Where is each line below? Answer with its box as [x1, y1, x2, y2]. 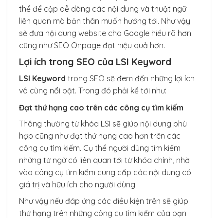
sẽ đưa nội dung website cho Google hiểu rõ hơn [19, 28, 191, 38]
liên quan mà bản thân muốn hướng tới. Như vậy [19, 16, 190, 26]
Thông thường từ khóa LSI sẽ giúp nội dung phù [19, 118, 187, 128]
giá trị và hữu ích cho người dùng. [19, 179, 137, 189]
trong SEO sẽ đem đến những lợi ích [68, 73, 195, 83]
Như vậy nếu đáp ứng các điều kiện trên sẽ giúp [19, 196, 188, 206]
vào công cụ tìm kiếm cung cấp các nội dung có [19, 167, 191, 177]
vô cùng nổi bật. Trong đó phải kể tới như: [19, 85, 166, 95]
